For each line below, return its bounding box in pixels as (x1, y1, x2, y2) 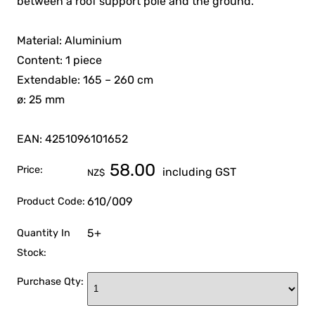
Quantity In (17, 226, 71, 239)
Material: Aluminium (17, 34, 122, 48)
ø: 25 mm (17, 93, 65, 107)
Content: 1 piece (17, 53, 103, 67)
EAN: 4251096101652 (17, 132, 129, 146)
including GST (160, 165, 237, 179)
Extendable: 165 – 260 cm (17, 73, 154, 87)
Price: (17, 164, 44, 176)
